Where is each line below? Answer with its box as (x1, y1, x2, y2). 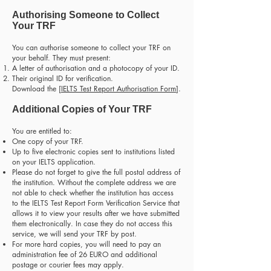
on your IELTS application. (12, 157, 96, 167)
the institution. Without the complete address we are (12, 177, 176, 188)
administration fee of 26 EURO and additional (12, 249, 157, 260)
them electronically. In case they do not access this (12, 218, 172, 229)
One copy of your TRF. (12, 136, 83, 146)
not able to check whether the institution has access (12, 188, 174, 198)
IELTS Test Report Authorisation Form (61, 83, 176, 94)
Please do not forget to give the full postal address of (12, 167, 180, 177)
